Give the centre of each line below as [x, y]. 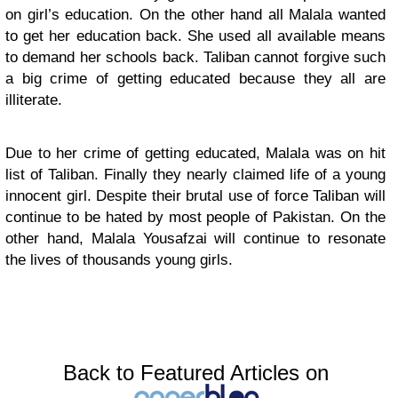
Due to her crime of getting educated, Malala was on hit [195, 153]
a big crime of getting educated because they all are [195, 79]
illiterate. [34, 100]
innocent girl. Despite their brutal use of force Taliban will [195, 196]
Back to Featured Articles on [195, 373]
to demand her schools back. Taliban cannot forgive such [195, 57]
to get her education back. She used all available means [195, 36]
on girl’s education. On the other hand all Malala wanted [195, 15]
